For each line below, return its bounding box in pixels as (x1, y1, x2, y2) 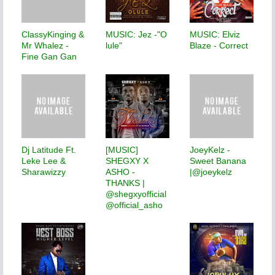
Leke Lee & (21, 155, 66, 166)
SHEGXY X (106, 155, 149, 166)
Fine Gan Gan (21, 51, 77, 61)
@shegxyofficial (106, 188, 166, 199)
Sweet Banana (190, 155, 246, 166)
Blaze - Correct (190, 40, 248, 50)
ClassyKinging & (21, 29, 84, 39)
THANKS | (106, 177, 145, 188)
